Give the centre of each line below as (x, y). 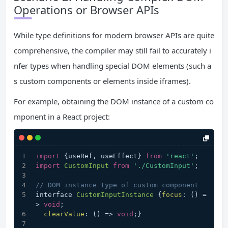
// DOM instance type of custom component (117, 185)
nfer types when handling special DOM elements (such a (112, 66)
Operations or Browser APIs (87, 10)
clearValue (64, 214)
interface (56, 195)
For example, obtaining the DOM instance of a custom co (114, 102)
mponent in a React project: (62, 117)
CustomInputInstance (115, 195)
